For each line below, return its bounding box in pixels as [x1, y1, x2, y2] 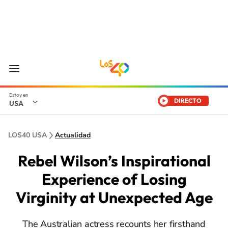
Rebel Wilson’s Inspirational [17, 151, 211, 170]
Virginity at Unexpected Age [15, 188, 213, 207]
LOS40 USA [8, 130, 47, 140]
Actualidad [55, 130, 91, 140]
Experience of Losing [41, 169, 187, 189]
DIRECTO [174, 97, 202, 104]
